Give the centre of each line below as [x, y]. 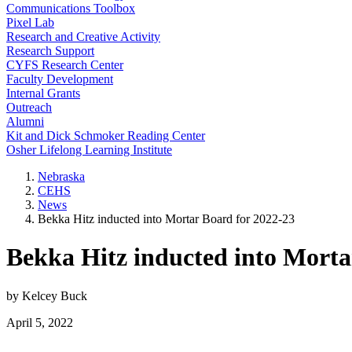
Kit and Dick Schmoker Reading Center [106, 136]
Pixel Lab [30, 22]
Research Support [50, 51]
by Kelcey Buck [47, 295]
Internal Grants [43, 93]
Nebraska [61, 176]
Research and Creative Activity [83, 37]
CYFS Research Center [65, 65]
